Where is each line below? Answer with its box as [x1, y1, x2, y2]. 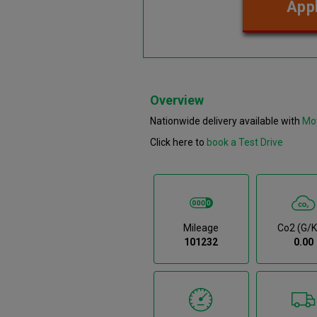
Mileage [183, 221, 219, 234]
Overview [150, 92, 204, 108]
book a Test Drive [207, 136, 283, 148]
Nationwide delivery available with [150, 115, 302, 127]
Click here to [150, 136, 207, 148]
